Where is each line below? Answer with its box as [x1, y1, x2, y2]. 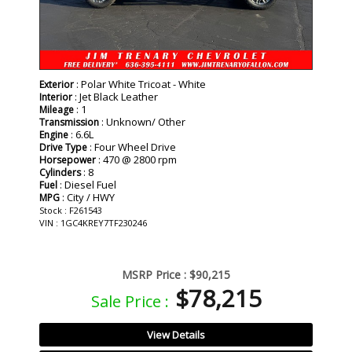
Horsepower [39, 152, 96, 167]
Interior [39, 90, 72, 104]
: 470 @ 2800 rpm [96, 152, 177, 167]
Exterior [39, 77, 74, 91]
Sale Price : [90, 290, 169, 312]
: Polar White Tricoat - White [74, 76, 206, 91]
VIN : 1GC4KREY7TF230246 [39, 216, 147, 229]
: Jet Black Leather [72, 89, 158, 104]
